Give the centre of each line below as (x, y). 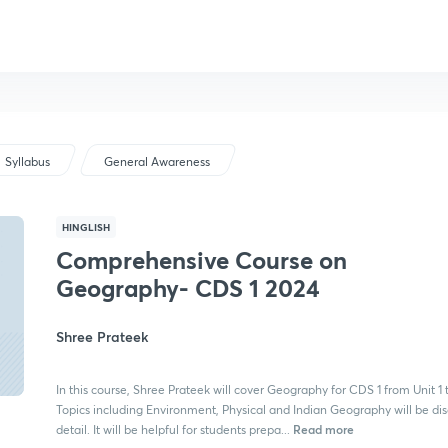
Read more (322, 429)
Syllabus (28, 161)
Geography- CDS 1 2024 (188, 288)
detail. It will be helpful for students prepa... (173, 429)
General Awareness (157, 161)
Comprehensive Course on (201, 260)
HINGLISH (86, 227)
